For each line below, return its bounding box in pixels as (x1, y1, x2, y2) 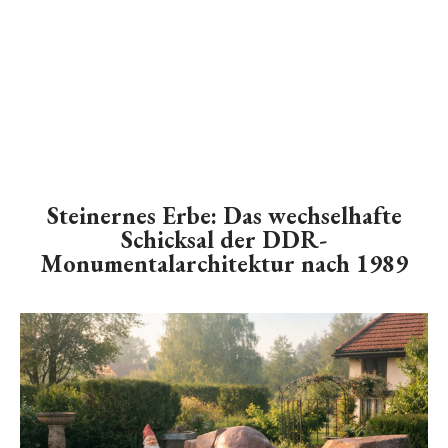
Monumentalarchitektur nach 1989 (40, 248, 408, 279)
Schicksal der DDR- (121, 224, 327, 255)
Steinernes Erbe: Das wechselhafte (46, 200, 402, 231)
